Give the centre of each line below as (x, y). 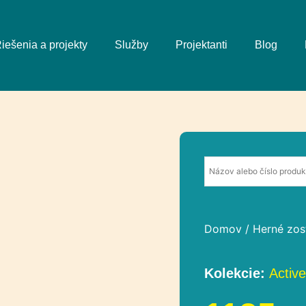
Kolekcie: (236, 273)
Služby (131, 44)
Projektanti (201, 44)
